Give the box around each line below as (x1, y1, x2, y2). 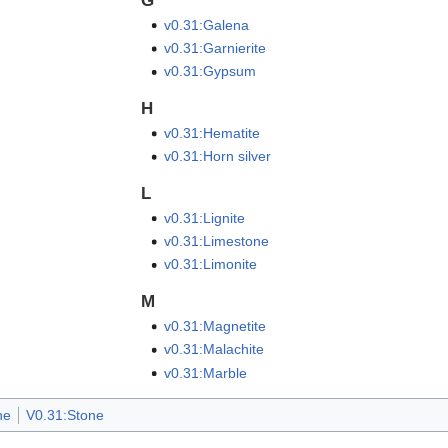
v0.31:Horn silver (163, 148, 271, 165)
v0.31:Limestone (163, 233, 269, 250)
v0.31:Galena (163, 16, 249, 33)
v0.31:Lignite (163, 209, 245, 226)
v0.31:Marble (163, 364, 247, 381)
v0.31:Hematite (163, 124, 260, 141)
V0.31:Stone (25, 406, 104, 423)
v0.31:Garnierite (163, 40, 266, 56)
